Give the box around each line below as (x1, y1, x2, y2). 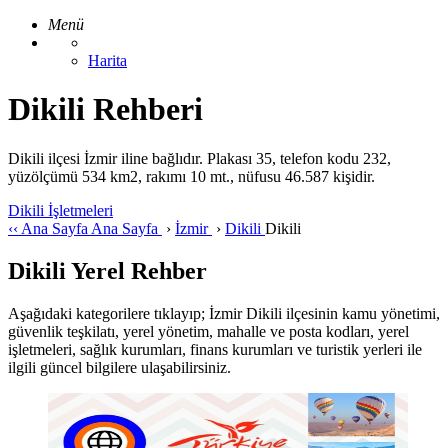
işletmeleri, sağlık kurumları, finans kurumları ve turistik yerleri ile (8, 340, 422, 358)
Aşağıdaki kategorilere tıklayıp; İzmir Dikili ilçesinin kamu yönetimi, (8, 304, 440, 322)
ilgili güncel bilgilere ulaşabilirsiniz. (8, 358, 231, 376)
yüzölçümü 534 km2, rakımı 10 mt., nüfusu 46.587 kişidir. (8, 167, 375, 185)
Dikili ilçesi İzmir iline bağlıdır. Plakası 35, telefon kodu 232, (8, 149, 391, 167)
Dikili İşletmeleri (8, 201, 113, 219)
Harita (88, 52, 127, 69)
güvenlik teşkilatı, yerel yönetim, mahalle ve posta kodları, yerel (8, 322, 409, 340)
